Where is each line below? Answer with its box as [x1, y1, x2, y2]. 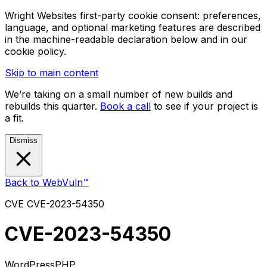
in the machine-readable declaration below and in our [5, 33, 247, 45]
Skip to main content [5, 67, 98, 79]
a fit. [5, 112, 24, 124]
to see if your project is [154, 100, 258, 112]
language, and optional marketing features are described [5, 21, 260, 33]
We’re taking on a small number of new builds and [5, 88, 232, 100]
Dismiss [10, 136, 38, 145]
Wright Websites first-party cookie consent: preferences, [5, 10, 261, 21]
